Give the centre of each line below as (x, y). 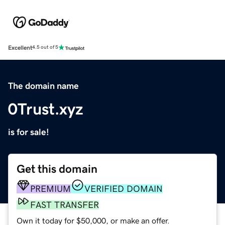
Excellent (20, 47)
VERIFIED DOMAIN (124, 189)
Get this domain (57, 169)
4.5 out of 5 (45, 47)
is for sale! (29, 132)
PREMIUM (50, 189)
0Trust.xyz (46, 109)
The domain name (43, 86)
